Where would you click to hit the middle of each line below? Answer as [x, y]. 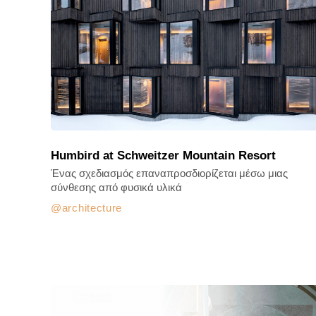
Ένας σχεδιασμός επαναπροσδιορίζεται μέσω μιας [169, 173]
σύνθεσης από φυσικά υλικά [116, 187]
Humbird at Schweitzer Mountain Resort [163, 156]
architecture [92, 208]
